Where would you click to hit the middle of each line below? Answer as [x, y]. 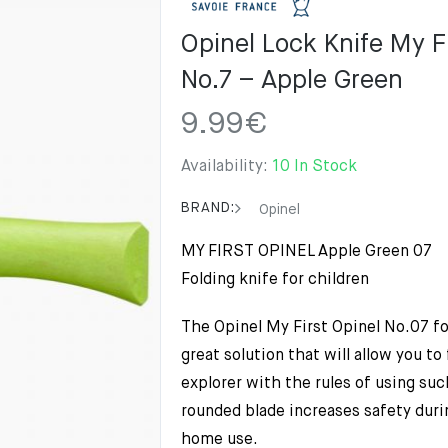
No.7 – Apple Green [292, 81]
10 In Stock [314, 167]
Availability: [226, 167]
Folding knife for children [275, 280]
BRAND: [208, 208]
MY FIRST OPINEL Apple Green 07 [306, 252]
